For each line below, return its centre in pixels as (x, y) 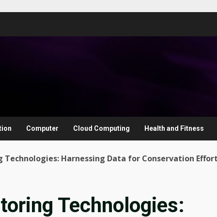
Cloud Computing (101, 128)
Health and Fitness (174, 128)
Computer (42, 128)
